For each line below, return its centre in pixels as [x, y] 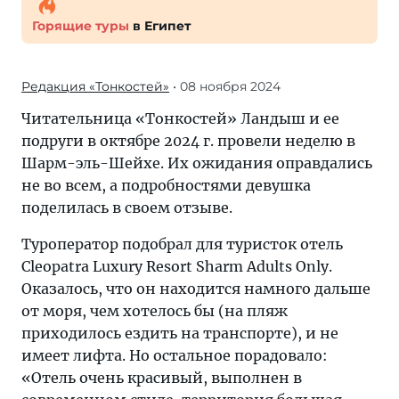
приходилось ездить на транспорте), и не [180, 333]
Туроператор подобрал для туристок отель [182, 244]
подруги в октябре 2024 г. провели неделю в [188, 141]
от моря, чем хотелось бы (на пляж [155, 311]
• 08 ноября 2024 [225, 86]
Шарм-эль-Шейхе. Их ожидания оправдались [197, 163]
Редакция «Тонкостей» [95, 86]
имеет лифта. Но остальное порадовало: [175, 355]
